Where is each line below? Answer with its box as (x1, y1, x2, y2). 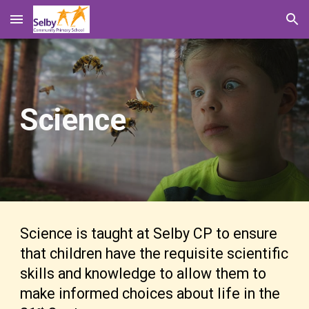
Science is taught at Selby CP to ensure (20, 225, 278, 242)
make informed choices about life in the (20, 285, 281, 302)
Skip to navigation (212, 19, 298, 32)
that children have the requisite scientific (20, 245, 289, 262)
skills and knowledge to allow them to (20, 265, 267, 282)
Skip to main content (11, 19, 109, 32)
